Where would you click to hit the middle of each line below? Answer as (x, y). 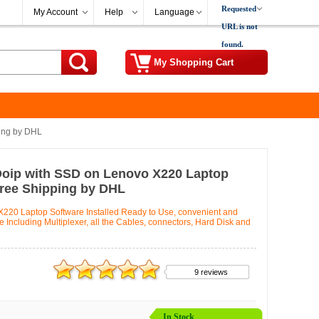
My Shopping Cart (194, 62)
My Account (56, 12)
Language (174, 12)
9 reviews (211, 272)
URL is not (240, 26)
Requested (239, 9)
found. (232, 44)
